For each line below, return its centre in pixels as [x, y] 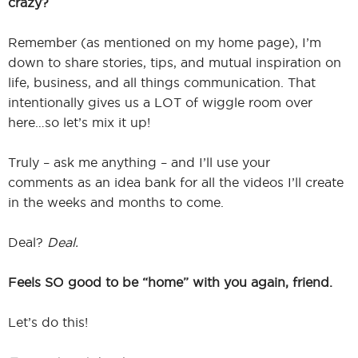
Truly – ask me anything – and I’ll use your [139, 163]
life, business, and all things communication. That [162, 83]
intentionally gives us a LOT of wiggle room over [160, 103]
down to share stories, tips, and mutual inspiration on [175, 63]
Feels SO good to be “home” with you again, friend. [170, 282]
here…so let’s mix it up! [79, 123]
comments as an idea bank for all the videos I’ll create [176, 183]
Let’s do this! [48, 322]
